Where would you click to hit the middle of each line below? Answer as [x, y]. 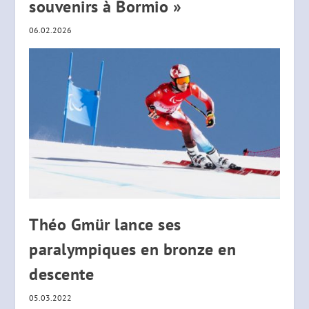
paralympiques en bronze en [133, 249]
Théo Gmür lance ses [105, 224]
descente [62, 274]
